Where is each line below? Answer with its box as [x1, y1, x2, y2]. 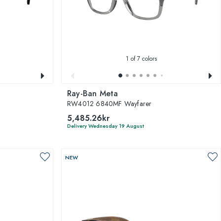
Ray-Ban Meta [67, 87, 118, 99]
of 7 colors [128, 54, 157, 63]
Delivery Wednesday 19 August [67, 121, 144, 130]
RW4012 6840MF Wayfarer [67, 98, 152, 109]
